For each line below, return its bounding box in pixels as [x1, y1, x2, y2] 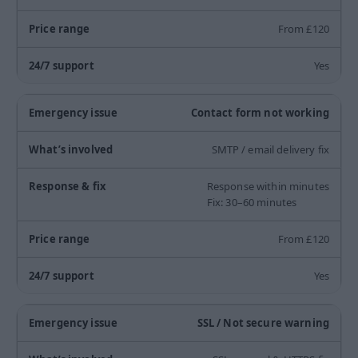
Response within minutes [206, 179, 329, 194]
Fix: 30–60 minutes [206, 195, 297, 210]
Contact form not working [190, 105, 329, 121]
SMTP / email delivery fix [211, 142, 329, 157]
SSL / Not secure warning [197, 316, 329, 331]
